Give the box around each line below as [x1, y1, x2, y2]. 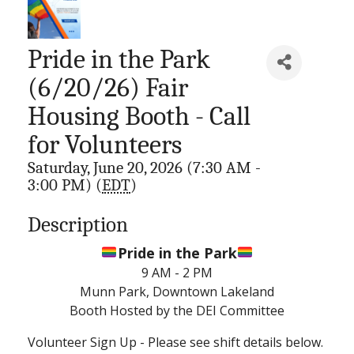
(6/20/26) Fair [28, 72, 188, 103]
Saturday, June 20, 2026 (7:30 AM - [28, 157, 261, 177]
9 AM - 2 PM [141, 263, 213, 281]
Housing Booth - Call [28, 100, 250, 131]
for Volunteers [28, 129, 182, 160]
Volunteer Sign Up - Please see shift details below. [28, 333, 323, 351]
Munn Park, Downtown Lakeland [80, 282, 274, 300]
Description [28, 212, 128, 237]
